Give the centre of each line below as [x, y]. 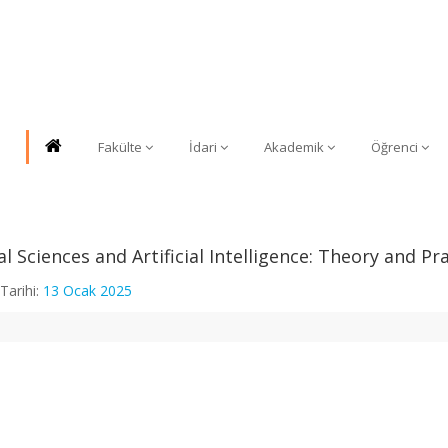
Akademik [294, 147]
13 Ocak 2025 [87, 290]
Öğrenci [394, 147]
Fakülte [120, 147]
